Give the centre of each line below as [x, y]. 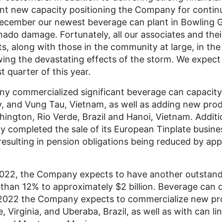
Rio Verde [57, 117]
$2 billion [134, 187]
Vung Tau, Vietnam [64, 104]
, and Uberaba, [71, 211]
